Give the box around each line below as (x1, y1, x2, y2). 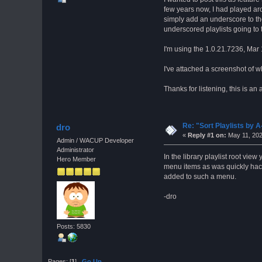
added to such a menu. (163, 172, 236, 181)
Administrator (56, 146, 94, 153)
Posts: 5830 (56, 223, 91, 230)
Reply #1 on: (187, 132, 226, 139)
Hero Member (56, 156, 96, 163)
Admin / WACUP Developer (56, 137, 134, 144)
